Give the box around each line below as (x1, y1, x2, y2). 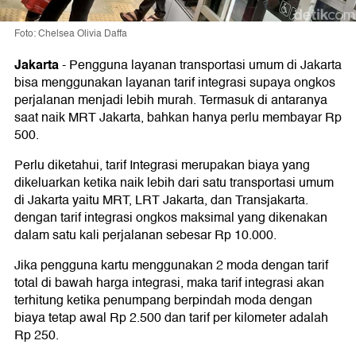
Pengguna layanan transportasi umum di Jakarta (69, 55, 342, 76)
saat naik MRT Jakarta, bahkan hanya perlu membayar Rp (14, 107, 342, 129)
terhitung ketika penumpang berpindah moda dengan (14, 290, 312, 311)
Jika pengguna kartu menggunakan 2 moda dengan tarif (14, 255, 328, 277)
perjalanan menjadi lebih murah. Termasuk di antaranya (14, 90, 327, 111)
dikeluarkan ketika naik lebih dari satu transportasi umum (14, 172, 334, 194)
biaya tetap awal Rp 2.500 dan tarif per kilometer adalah (14, 308, 328, 329)
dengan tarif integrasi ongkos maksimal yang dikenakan (14, 207, 327, 229)
